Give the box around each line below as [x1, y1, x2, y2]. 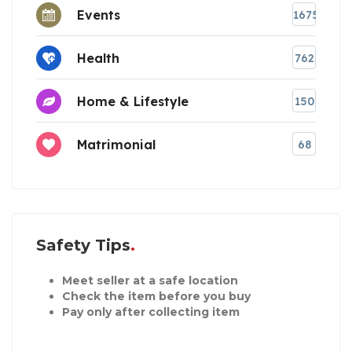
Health [77, 49, 119, 66]
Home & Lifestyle [77, 93, 189, 109]
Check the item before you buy [61, 289, 251, 304]
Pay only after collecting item [61, 305, 240, 320]
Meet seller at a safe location [61, 273, 238, 288]
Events [77, 6, 120, 23]
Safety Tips [36, 236, 130, 255]
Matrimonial [77, 136, 156, 152]
